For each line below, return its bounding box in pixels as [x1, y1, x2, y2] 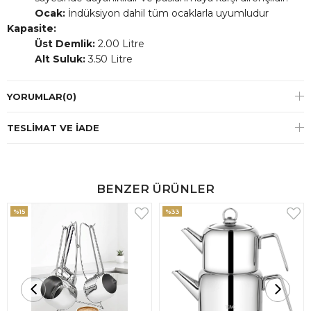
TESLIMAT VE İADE [7, 122, 99, 133]
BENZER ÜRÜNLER [96, 182, 215, 196]
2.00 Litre [95, 37, 144, 50]
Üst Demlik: [35, 37, 95, 50]
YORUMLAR [7, 91, 62, 102]
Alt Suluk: [35, 53, 85, 65]
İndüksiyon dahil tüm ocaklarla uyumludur [65, 7, 269, 19]
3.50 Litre [85, 53, 133, 65]
